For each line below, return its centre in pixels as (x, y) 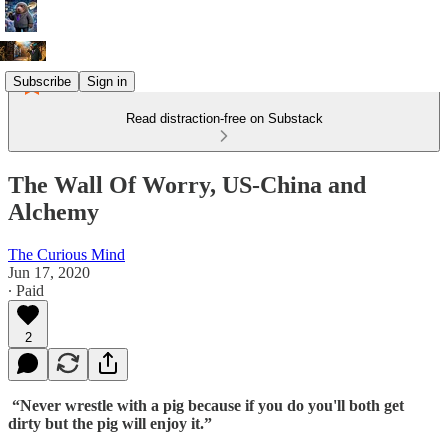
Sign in (107, 81)
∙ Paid (26, 290)
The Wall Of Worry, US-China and (187, 184)
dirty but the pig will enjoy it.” (110, 423)
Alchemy (53, 211)
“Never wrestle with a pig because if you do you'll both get (206, 405)
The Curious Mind (66, 254)
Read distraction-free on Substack (224, 118)
